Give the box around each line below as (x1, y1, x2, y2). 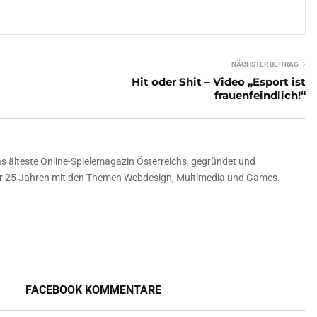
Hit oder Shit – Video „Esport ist (132, 74, 306, 88)
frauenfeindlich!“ (214, 88, 306, 102)
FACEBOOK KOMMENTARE (25, 282, 162, 296)
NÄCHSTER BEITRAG (231, 59, 299, 68)
